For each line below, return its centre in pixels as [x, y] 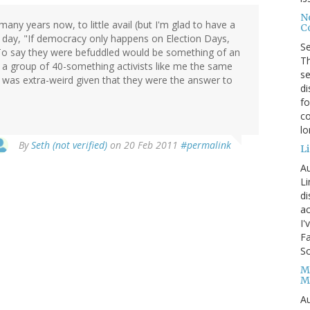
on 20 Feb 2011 [144, 145]
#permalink [206, 145]
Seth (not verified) [69, 145]
